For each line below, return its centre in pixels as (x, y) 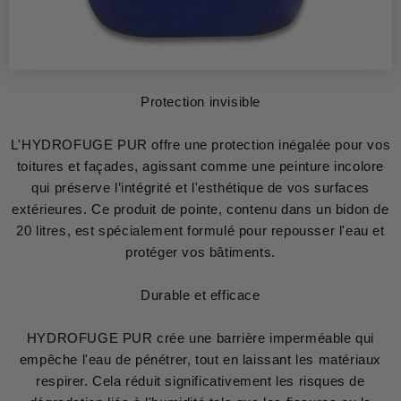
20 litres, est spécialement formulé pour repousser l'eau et (200, 230)
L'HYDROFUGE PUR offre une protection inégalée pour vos (200, 144)
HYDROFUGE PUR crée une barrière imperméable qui (200, 337)
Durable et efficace (200, 294)
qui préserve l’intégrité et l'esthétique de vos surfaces (200, 187)
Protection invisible (200, 101)
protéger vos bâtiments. (200, 252)
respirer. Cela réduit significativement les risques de (200, 380)
